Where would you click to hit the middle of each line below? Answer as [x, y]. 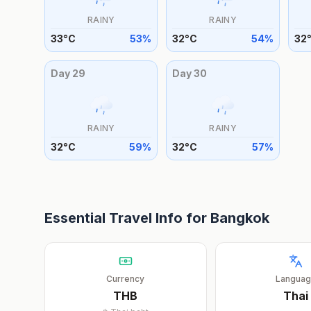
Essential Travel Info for [127, 218]
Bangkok [240, 218]
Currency [126, 279]
